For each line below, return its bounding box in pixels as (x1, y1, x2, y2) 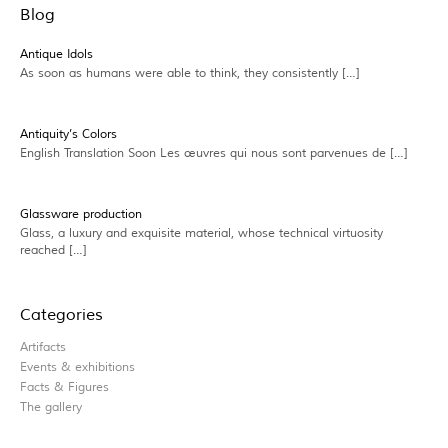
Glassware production (20, 207, 142, 223)
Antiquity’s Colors (20, 127, 117, 143)
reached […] (20, 243, 87, 259)
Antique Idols (20, 47, 93, 63)
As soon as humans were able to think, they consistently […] (20, 66, 360, 82)
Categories (20, 305, 103, 326)
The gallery (20, 399, 82, 415)
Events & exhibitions (20, 359, 135, 375)
